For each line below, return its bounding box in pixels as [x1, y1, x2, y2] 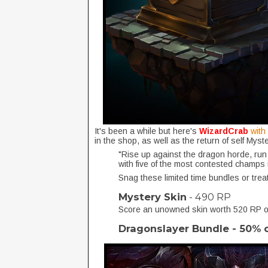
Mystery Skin [118, 191, 187, 203]
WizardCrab [199, 126, 251, 136]
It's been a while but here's [95, 126, 199, 136]
